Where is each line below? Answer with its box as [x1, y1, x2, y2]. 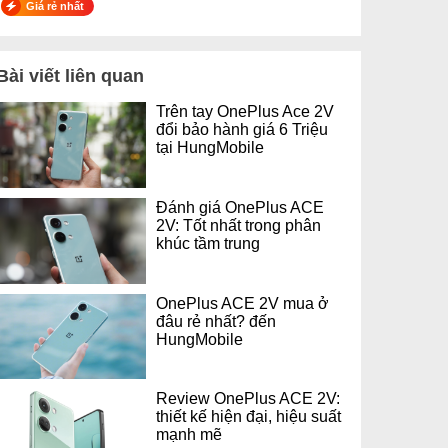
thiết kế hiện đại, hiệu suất [156, 407, 341, 426]
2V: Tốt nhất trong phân [156, 215, 321, 234]
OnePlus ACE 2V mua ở [156, 293, 329, 312]
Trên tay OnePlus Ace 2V [156, 102, 334, 120]
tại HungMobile [156, 138, 264, 156]
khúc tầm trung [156, 233, 260, 252]
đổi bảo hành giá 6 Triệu [156, 120, 328, 138]
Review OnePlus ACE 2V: [156, 389, 340, 408]
